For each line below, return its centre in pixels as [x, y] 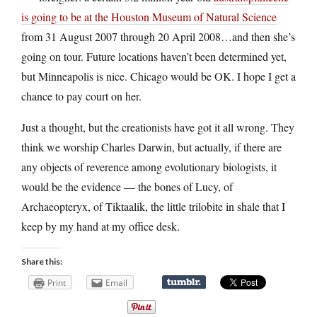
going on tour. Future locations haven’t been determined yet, [154, 56]
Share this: [42, 261]
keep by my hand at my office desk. [100, 226]
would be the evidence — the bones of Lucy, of [127, 186]
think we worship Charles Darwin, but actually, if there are [151, 146]
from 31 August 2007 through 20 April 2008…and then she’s [158, 36]
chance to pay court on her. [81, 96]
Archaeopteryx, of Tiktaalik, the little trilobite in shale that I [153, 206]
